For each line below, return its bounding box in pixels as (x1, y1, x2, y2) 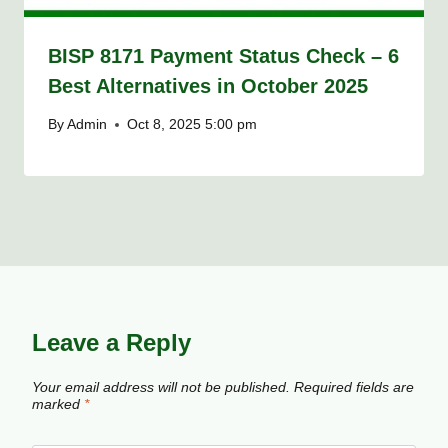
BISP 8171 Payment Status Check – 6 (48, 44, 399, 67)
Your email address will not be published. (32, 379, 290, 395)
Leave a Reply (32, 329, 191, 357)
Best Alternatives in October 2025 (48, 74, 368, 97)
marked (32, 396, 84, 412)
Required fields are (294, 379, 414, 395)
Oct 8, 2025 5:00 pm (127, 117, 258, 133)
